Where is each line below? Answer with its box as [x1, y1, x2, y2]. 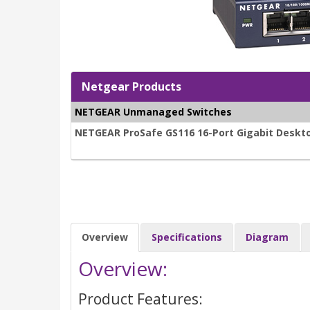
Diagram [246, 230, 289, 244]
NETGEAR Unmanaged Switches [75, 105, 232, 119]
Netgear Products [82, 79, 181, 95]
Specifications [152, 230, 222, 244]
